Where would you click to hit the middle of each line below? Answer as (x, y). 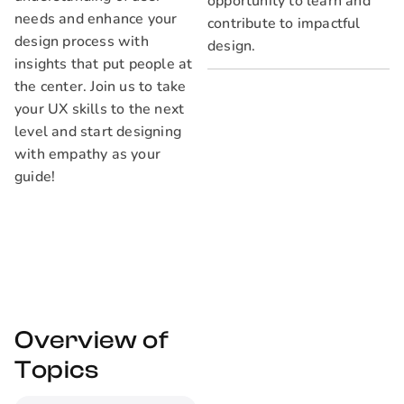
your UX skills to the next (100, 109)
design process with (82, 41)
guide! (35, 177)
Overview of (92, 340)
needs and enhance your (96, 19)
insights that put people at (104, 64)
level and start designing (98, 132)
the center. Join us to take (101, 87)
